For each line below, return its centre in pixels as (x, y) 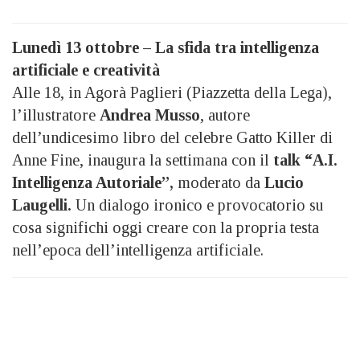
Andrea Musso (150, 115)
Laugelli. (42, 205)
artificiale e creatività (86, 70)
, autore (225, 115)
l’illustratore (56, 115)
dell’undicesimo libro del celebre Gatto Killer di (172, 137)
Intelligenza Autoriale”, (93, 182)
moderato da (217, 182)
